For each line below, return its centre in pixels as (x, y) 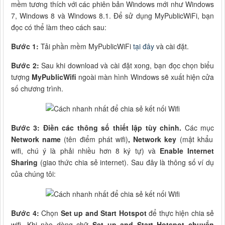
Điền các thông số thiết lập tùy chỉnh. (112, 127)
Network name (36, 139)
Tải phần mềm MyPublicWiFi (86, 46)
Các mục (198, 127)
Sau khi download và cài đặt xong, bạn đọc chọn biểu (127, 66)
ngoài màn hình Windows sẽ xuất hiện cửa (145, 77)
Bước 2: (25, 66)
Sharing (24, 162)
